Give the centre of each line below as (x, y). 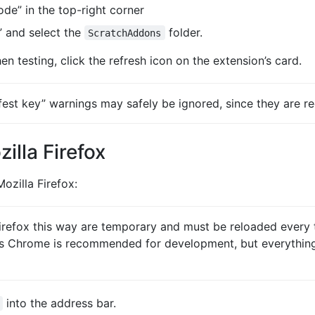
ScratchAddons (125, 33)
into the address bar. (59, 303)
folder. (184, 32)
